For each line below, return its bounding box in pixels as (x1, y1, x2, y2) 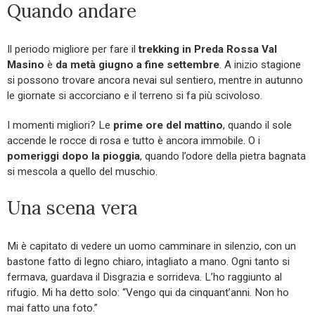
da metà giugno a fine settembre (56, 58, 219, 72)
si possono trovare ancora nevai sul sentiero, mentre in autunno (7, 74, 303, 87)
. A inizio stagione (219, 58, 301, 72)
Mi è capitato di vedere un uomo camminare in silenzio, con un (7, 240, 296, 253)
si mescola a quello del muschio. (7, 165, 157, 179)
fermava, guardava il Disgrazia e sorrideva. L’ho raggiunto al (7, 271, 282, 284)
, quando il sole (223, 119, 292, 132)
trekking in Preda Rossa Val (139, 43, 277, 56)
